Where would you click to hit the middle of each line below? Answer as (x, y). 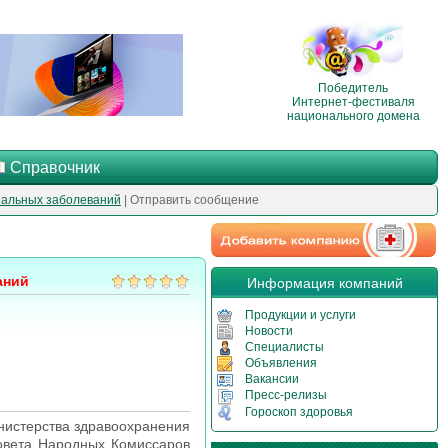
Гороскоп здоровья (299, 411)
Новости (269, 331)
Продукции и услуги (300, 315)
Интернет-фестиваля (353, 101)
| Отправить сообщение (190, 200)
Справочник (55, 167)
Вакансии (272, 379)
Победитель (353, 87)
